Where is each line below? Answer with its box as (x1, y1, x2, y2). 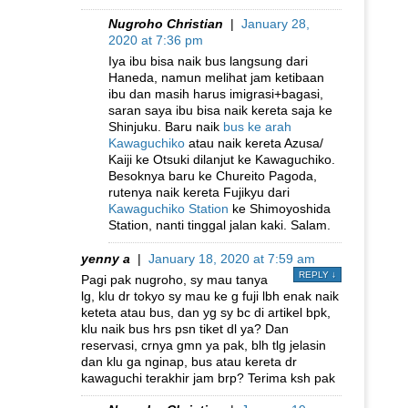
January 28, (241, 15, 310, 31)
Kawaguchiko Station (108, 200, 229, 216)
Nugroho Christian (108, 15, 223, 31)
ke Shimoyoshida (229, 200, 331, 216)
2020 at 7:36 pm (108, 32, 203, 47)
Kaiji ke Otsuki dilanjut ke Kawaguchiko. (108, 151, 335, 167)
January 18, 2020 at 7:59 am (148, 250, 315, 266)
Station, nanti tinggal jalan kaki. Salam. (108, 217, 331, 232)
